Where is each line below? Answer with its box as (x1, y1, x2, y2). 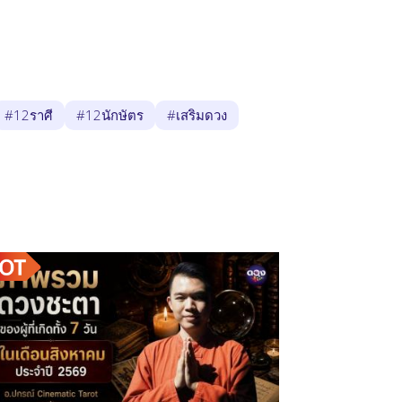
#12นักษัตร (76, 105, 144, 124)
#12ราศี (4, 105, 53, 124)
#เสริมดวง (167, 105, 227, 124)
